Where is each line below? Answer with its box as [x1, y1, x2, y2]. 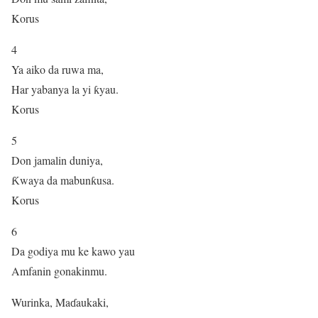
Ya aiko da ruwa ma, [11, 61, 104, 77]
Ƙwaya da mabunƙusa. [11, 172, 114, 187]
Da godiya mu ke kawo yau [11, 243, 135, 258]
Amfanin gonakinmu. [11, 263, 107, 278]
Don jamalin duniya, [11, 152, 103, 168]
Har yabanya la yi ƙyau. [11, 81, 119, 97]
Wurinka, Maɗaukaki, [11, 294, 109, 309]
